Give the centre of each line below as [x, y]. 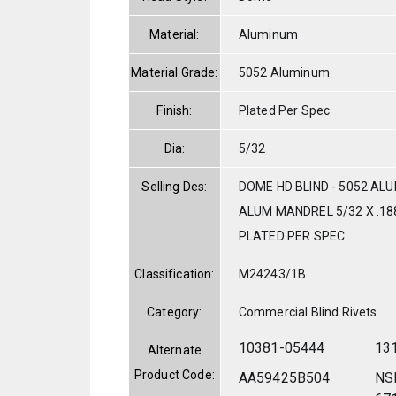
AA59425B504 [284, 377]
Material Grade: [175, 72]
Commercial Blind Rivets [308, 312]
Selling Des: [175, 186]
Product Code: [174, 374]
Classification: [175, 274]
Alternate [175, 350]
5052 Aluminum [284, 72]
